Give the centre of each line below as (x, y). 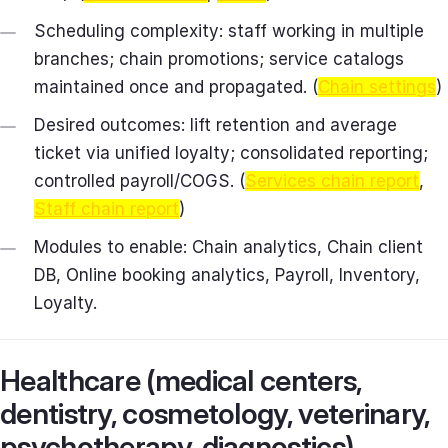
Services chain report (332, 181)
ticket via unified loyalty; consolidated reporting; (231, 153)
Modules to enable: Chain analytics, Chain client (228, 247)
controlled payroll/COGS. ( (139, 181)
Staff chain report (106, 209)
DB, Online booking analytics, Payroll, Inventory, (227, 275)
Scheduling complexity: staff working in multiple (229, 31)
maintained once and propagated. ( (176, 87)
